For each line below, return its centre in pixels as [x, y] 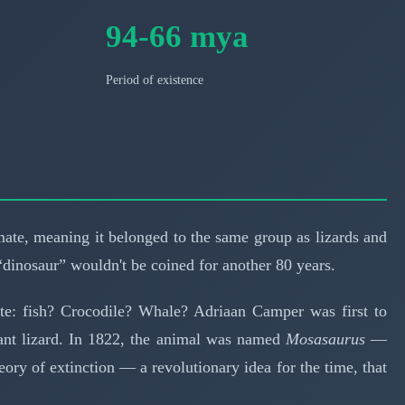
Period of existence [155, 79]
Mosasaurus [325, 339]
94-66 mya [177, 36]
